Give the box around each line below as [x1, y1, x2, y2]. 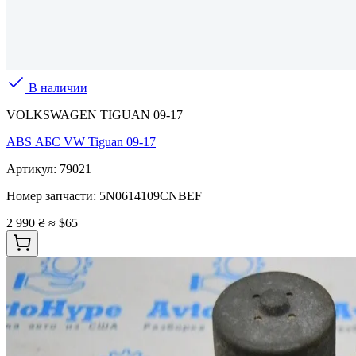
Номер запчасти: [6, 189, 99, 203]
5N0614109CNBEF [99, 189, 202, 203]
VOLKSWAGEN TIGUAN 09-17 [6, 108, 183, 122]
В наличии [25, 81, 87, 95]
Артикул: [6, 162, 60, 176]
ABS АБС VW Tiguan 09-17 [6, 135, 156, 149]
